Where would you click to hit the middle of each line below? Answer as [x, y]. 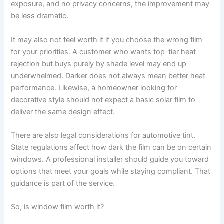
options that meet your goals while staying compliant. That [111, 172]
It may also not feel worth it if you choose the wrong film [107, 40]
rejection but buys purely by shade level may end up [99, 64]
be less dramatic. [40, 16]
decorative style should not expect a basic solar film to [103, 100]
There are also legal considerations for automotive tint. [103, 136]
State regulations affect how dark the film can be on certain [111, 148]
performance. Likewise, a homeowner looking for [94, 88]
